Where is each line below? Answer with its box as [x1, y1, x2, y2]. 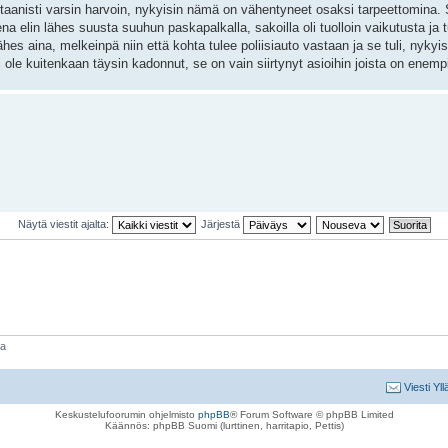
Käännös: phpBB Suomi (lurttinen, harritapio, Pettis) [104, 420, 344, 432]
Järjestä [200, 218, 243, 231]
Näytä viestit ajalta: [17, 218, 112, 231]
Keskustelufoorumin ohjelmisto [54, 409, 198, 421]
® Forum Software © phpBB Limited [229, 409, 394, 421]
